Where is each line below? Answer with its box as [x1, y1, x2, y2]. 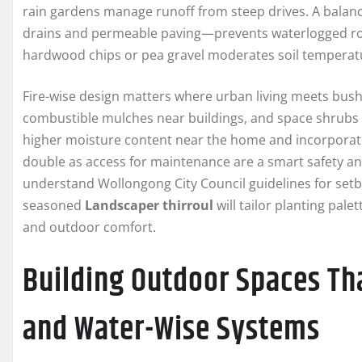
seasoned [23, 196, 85, 215]
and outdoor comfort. [23, 218, 156, 237]
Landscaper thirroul [85, 196, 213, 215]
